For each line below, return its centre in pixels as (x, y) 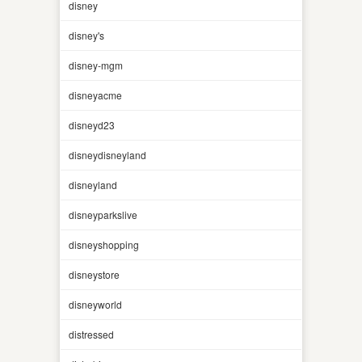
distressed (91, 334)
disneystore (94, 274)
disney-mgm (96, 65)
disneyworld (95, 304)
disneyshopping (104, 244)
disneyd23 (92, 124)
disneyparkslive (103, 214)
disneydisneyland (107, 154)
